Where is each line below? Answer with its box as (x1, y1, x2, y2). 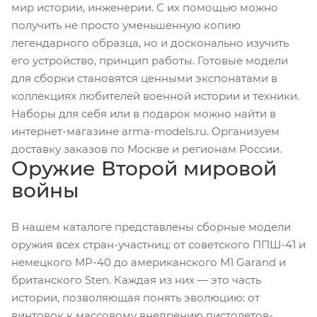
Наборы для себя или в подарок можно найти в (11, 106, 276, 120)
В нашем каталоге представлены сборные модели (11, 219, 291, 234)
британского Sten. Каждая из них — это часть (11, 272, 261, 287)
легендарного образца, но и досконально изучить (11, 35, 289, 50)
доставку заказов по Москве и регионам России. (11, 142, 282, 156)
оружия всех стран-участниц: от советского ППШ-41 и (11, 237, 306, 251)
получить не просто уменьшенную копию (11, 18, 241, 32)
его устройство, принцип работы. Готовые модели (11, 53, 288, 67)
